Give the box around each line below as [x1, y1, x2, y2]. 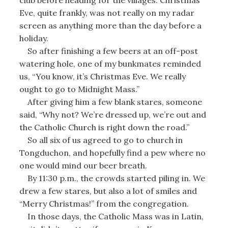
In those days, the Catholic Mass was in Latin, [19, 211, 204, 221]
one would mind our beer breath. [19, 160, 147, 170]
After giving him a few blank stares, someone [19, 96, 202, 107]
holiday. [19, 33, 48, 43]
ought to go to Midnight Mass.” [19, 83, 139, 94]
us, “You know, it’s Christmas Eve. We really [19, 71, 186, 81]
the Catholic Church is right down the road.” [19, 122, 189, 132]
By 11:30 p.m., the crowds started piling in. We [19, 173, 205, 183]
